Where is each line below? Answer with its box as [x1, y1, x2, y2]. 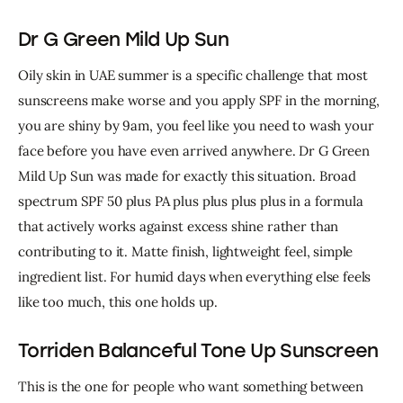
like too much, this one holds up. [18, 293, 219, 311]
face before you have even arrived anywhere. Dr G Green [18, 142, 373, 160]
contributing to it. [18, 243, 131, 261]
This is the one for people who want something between [18, 378, 367, 396]
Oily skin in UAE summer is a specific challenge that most [18, 67, 372, 85]
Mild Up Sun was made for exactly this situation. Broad [18, 167, 360, 185]
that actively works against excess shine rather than [18, 218, 343, 236]
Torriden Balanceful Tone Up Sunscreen [18, 338, 379, 362]
